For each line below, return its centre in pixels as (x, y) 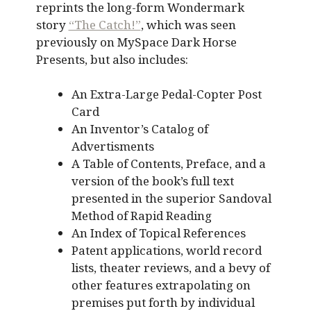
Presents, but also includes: (112, 59)
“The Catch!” (104, 24)
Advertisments (112, 146)
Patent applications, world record (166, 251)
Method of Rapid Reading (141, 216)
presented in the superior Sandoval (171, 199)
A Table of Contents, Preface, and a (168, 164)
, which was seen (188, 24)
